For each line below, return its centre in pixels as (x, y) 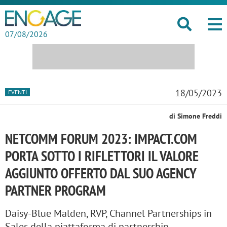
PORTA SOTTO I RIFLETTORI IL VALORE (102, 156)
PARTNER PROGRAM (55, 190)
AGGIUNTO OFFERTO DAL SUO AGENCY (101, 173)
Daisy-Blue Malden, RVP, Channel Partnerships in (108, 213)
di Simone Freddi (196, 116)
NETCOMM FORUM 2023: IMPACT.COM (101, 139)
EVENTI (17, 92)
